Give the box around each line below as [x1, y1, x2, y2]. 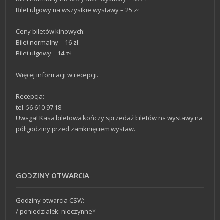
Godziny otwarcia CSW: [16, 195, 85, 205]
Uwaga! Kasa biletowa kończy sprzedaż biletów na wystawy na [16, 113, 203, 122]
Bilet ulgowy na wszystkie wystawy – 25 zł [16, 5, 139, 14]
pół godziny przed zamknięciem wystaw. [16, 124, 136, 133]
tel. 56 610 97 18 [16, 102, 62, 111]
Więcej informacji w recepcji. [16, 70, 99, 79]
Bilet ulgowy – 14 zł [16, 48, 71, 57]
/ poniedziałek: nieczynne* [16, 206, 96, 216]
